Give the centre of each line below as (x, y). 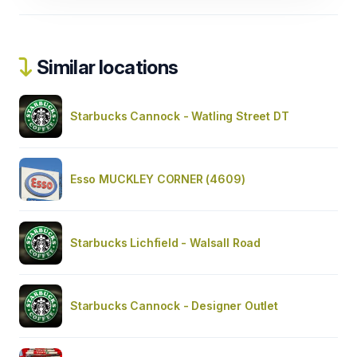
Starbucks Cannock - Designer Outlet (174, 305)
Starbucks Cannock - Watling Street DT (180, 116)
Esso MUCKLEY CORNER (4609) (158, 178)
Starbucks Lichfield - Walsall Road (166, 242)
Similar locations (106, 67)
